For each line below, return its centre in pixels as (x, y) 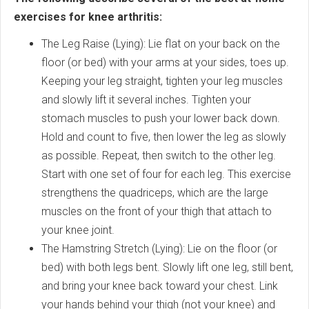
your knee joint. (78, 230)
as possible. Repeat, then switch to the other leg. (159, 156)
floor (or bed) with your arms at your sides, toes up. (165, 63)
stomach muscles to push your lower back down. (161, 119)
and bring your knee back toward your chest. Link (160, 286)
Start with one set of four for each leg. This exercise (166, 175)
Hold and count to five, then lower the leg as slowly (164, 137)
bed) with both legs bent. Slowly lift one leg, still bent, (167, 268)
